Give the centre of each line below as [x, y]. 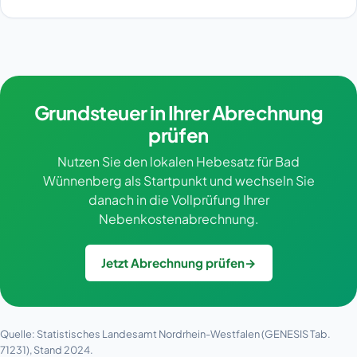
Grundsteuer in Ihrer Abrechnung [178, 113]
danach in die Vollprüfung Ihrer [178, 200]
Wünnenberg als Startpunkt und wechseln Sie [178, 181]
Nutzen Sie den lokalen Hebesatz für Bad [178, 162]
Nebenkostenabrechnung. [178, 219]
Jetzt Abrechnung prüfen [173, 263]
